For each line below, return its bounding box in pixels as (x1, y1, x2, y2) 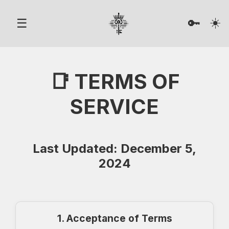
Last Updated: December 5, (33, 141, 196, 156)
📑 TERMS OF (49, 68, 180, 94)
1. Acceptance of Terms (57, 212, 172, 224)
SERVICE (70, 94, 159, 119)
